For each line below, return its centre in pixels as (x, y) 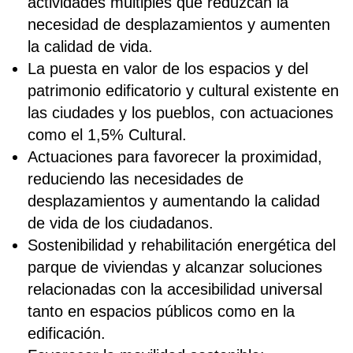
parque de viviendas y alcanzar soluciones (175, 267)
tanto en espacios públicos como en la (161, 311)
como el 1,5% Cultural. (107, 134)
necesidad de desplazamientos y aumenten (179, 24)
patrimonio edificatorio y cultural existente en (183, 90)
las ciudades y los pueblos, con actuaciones (180, 112)
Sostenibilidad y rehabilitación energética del (182, 245)
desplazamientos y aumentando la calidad (174, 201)
